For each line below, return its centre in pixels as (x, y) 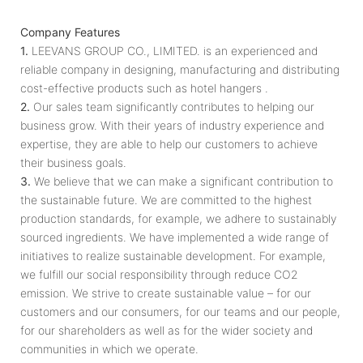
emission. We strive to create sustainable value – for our (166, 293)
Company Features (70, 32)
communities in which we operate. (109, 348)
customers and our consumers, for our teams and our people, (180, 311)
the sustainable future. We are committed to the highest (166, 199)
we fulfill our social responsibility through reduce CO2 (159, 274)
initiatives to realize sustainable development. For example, (173, 255)
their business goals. (73, 162)
